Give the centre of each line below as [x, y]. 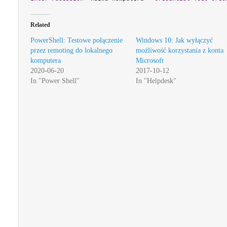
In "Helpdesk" [156, 81]
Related [40, 25]
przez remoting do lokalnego [71, 50]
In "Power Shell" [55, 81]
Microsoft [149, 61]
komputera [46, 61]
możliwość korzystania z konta [179, 50]
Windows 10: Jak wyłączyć [174, 40]
